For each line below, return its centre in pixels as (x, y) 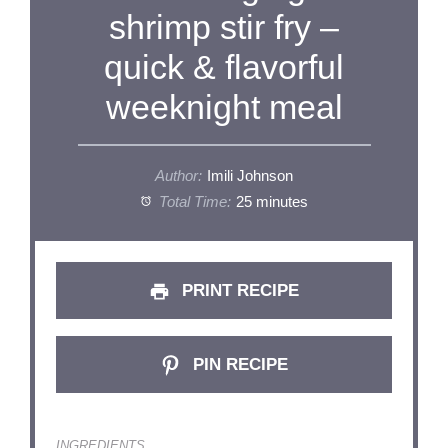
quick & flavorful (224, 67)
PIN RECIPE (237, 365)
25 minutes (272, 202)
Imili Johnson (250, 176)
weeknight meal (224, 107)
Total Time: (192, 202)
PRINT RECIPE (237, 291)
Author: (178, 176)
